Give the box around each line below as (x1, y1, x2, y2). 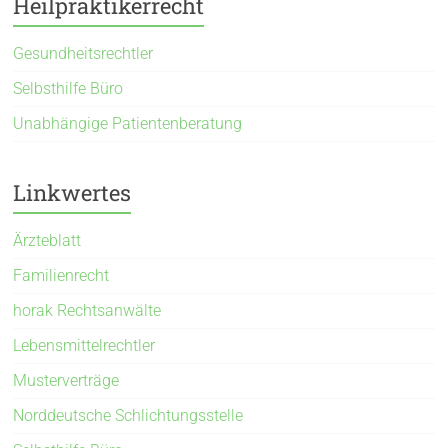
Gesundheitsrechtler (13, 43, 154, 63)
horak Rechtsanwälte (13, 300, 162, 320)
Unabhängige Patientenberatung (13, 113, 243, 133)
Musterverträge (13, 370, 120, 390)
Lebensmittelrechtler (13, 335, 156, 355)
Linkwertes (13, 177, 132, 207)
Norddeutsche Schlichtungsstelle (13, 405, 244, 425)
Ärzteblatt (13, 230, 82, 250)
